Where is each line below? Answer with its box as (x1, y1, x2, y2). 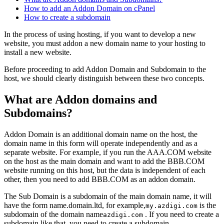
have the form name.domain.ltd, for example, (4, 201, 145, 210)
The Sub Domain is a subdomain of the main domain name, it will (4, 192, 211, 201)
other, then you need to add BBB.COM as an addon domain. (4, 175, 195, 184)
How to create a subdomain (24, 13, 110, 22)
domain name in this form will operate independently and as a (4, 139, 197, 148)
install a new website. (4, 48, 71, 57)
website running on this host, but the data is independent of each (4, 166, 205, 175)
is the (197, 201, 216, 210)
